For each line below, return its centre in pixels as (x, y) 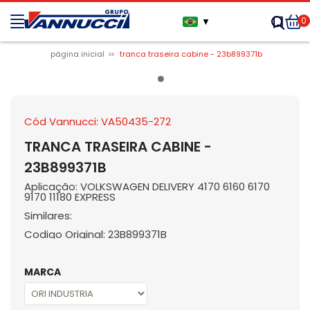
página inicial (78, 54)
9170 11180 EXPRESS (70, 197)
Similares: (48, 216)
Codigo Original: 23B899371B (95, 234)
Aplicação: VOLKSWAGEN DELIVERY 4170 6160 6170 (147, 186)
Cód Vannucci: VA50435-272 (98, 121)
